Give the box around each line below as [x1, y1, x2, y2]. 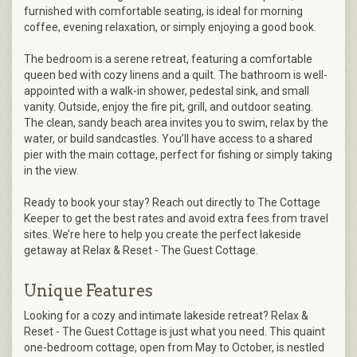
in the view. [24, 163, 79, 177]
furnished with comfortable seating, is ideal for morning [24, 4, 303, 18]
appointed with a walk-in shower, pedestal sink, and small [24, 84, 309, 97]
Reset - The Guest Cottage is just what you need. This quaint [24, 324, 325, 338]
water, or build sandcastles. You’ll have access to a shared [24, 131, 312, 145]
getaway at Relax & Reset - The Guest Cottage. [24, 243, 258, 257]
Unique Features [24, 280, 153, 300]
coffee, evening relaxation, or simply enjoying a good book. [24, 20, 316, 33]
